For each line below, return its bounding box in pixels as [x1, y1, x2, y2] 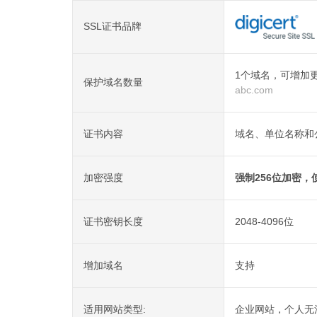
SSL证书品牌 [83, 21, 142, 32]
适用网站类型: [83, 304, 146, 315]
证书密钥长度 [83, 216, 143, 227]
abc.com [235, 84, 273, 96]
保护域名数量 [83, 76, 143, 88]
